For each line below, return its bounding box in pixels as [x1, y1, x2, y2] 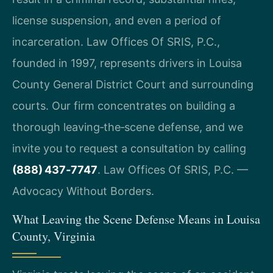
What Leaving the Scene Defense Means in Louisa [12, 210, 260, 227]
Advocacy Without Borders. [12, 185, 154, 198]
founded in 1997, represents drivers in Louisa [12, 57, 242, 70]
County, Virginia [12, 227, 95, 244]
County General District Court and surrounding [12, 78, 253, 91]
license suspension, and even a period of [12, 14, 221, 27]
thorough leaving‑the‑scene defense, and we [12, 121, 243, 134]
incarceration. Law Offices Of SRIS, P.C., [12, 35, 220, 49]
